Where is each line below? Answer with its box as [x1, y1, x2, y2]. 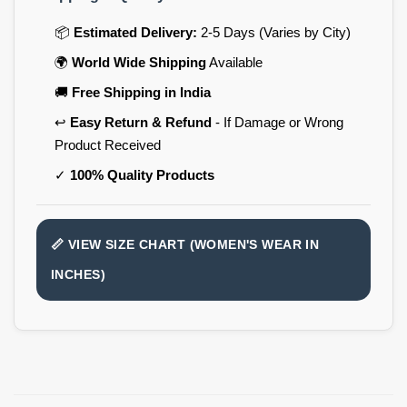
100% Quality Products [69, 166, 214, 183]
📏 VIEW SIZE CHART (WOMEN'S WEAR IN [51, 236, 320, 252]
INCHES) [51, 266, 105, 282]
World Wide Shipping [71, 54, 206, 70]
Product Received [54, 136, 161, 153]
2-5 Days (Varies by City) [196, 24, 351, 40]
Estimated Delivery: [73, 24, 197, 40]
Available [205, 54, 263, 70]
